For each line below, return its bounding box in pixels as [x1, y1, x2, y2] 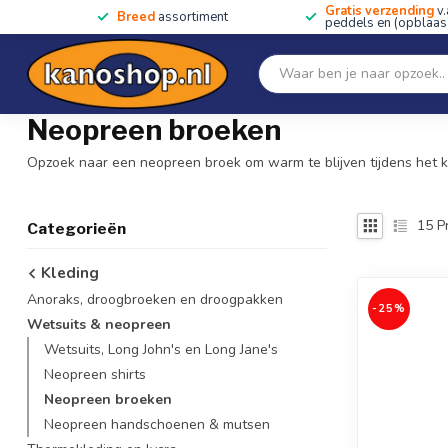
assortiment [157, 8, 228, 26]
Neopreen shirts [44, 364, 146, 384]
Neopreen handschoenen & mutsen [44, 414, 270, 434]
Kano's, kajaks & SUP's [194, 16, 338, 35]
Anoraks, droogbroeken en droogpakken [27, 289, 283, 309]
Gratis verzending [325, 2, 434, 20]
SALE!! [113, 16, 153, 35]
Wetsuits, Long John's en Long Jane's [44, 339, 278, 359]
